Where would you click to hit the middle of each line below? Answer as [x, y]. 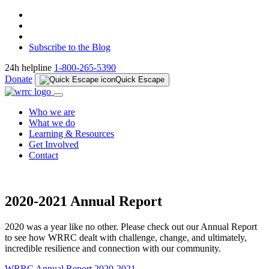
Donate [19, 79]
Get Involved [54, 144]
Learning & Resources [71, 134]
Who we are [52, 112]
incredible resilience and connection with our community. [113, 248]
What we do [52, 123]
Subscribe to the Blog [70, 47]
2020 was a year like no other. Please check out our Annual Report [131, 226]
